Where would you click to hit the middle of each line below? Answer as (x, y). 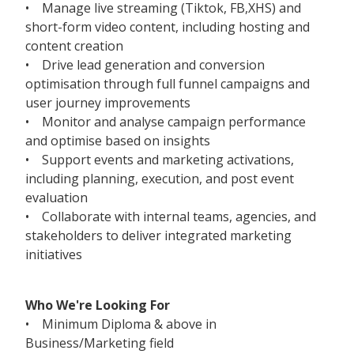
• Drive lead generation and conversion (145, 64)
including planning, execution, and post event (160, 178)
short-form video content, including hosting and (168, 26)
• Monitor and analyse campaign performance (166, 121)
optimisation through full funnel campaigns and (168, 83)
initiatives (54, 254)
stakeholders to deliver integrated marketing (158, 235)
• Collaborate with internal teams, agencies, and (171, 216)
